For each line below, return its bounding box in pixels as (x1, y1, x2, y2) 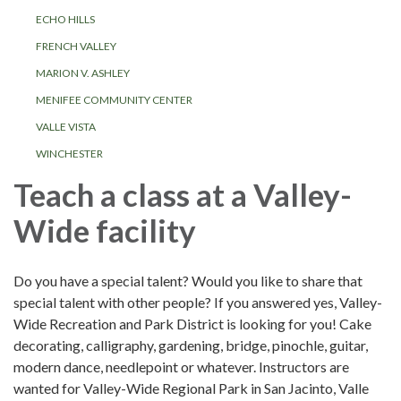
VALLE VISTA (36, 120, 96, 134)
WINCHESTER (36, 147, 103, 161)
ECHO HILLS (36, 13, 95, 27)
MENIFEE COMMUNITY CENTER (36, 93, 192, 107)
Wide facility (13, 211, 196, 250)
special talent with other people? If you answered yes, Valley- (13, 294, 382, 311)
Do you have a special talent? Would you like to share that (13, 272, 363, 290)
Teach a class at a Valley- (13, 175, 352, 214)
